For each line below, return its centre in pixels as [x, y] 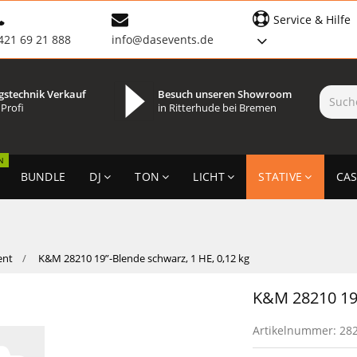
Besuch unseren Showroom [224, 94]
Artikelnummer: [296, 330]
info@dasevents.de [162, 40]
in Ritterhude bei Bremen [217, 108]
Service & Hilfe [312, 20]
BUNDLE [43, 176]
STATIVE [280, 176]
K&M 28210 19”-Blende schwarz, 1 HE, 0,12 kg [144, 258]
